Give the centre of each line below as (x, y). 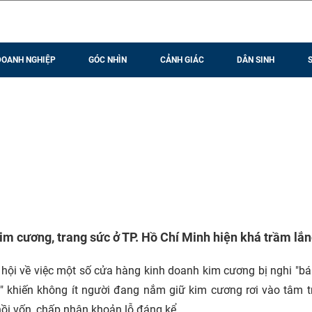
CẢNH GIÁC (182, 60)
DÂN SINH (256, 60)
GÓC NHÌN (108, 60)
